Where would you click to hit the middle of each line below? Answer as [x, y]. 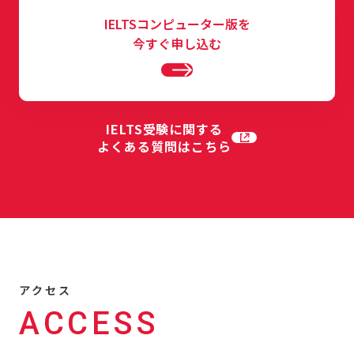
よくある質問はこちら [164, 147]
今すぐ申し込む [177, 44]
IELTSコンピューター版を [177, 24]
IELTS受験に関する [164, 129]
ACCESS [89, 324]
